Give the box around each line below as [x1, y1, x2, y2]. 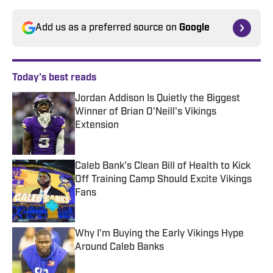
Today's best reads [12, 73, 96, 83]
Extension [75, 121, 119, 131]
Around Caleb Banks [75, 243, 164, 253]
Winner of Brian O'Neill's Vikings [75, 107, 216, 118]
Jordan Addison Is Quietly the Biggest [75, 94, 240, 104]
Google [179, 23, 210, 34]
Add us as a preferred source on [35, 23, 179, 34]
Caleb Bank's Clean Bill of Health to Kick [75, 161, 250, 172]
